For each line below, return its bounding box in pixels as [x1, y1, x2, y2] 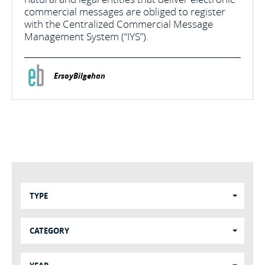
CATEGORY [30, 225, 69, 236]
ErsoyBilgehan [54, 70, 105, 81]
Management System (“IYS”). [24, 30, 148, 43]
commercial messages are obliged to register [24, 5, 225, 18]
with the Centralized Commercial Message [24, 17, 213, 31]
